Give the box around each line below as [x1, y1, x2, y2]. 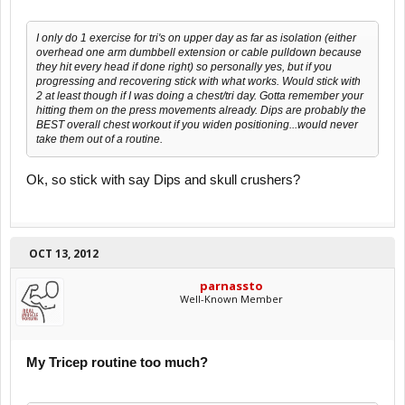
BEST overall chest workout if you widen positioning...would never [36, 118, 358, 131]
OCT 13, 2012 [29, 245, 99, 261]
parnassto [200, 277, 263, 294]
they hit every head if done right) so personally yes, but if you [36, 60, 332, 73]
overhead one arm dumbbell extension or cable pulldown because [36, 45, 362, 59]
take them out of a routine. [36, 132, 163, 146]
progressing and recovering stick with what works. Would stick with [36, 74, 361, 88]
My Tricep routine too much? [26, 354, 208, 370]
